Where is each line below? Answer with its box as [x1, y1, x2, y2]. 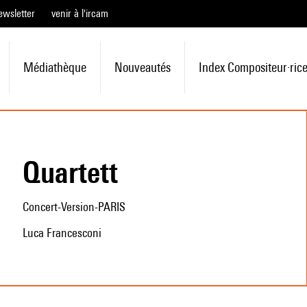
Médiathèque [23, 60, 86, 75]
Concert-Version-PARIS [22, 199, 125, 214]
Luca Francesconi [22, 225, 101, 240]
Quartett [40, 154, 118, 190]
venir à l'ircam [51, 7, 108, 20]
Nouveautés [114, 60, 171, 75]
